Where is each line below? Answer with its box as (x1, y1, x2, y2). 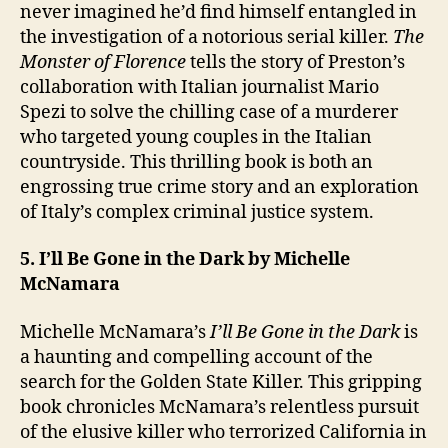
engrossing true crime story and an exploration (20, 175, 419, 199)
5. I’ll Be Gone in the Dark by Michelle (20, 248, 350, 271)
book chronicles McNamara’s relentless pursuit (20, 395, 419, 419)
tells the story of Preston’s (186, 50, 405, 74)
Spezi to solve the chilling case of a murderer (20, 100, 398, 124)
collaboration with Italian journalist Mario (20, 75, 379, 99)
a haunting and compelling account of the (20, 345, 373, 369)
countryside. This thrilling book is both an (20, 150, 373, 174)
